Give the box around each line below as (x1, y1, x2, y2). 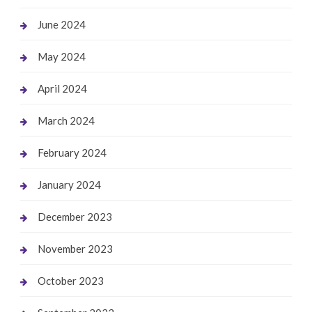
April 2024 (37, 81, 87, 95)
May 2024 (37, 49, 86, 63)
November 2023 (37, 242, 113, 255)
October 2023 (37, 274, 104, 287)
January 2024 (37, 178, 101, 191)
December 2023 (37, 210, 112, 223)
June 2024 (37, 17, 86, 31)
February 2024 (37, 146, 107, 159)
